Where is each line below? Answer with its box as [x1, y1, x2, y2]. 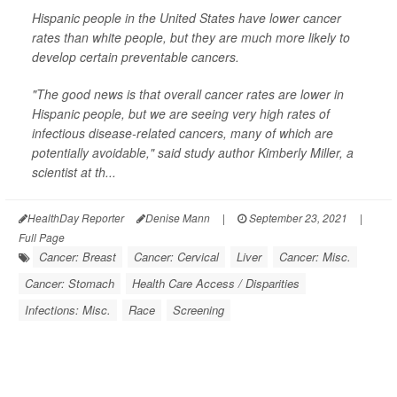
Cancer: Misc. [279, 248, 351, 265]
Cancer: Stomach [25, 275, 114, 292]
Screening [173, 301, 224, 318]
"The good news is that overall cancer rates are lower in [32, 85, 344, 103]
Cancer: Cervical [134, 248, 219, 265]
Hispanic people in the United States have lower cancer [32, 9, 341, 27]
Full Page [19, 230, 65, 245]
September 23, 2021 [246, 210, 347, 225]
